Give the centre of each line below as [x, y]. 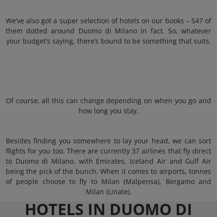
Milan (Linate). [108, 192]
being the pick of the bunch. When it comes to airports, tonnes [108, 171]
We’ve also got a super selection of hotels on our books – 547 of [108, 21]
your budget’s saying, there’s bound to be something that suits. [108, 41]
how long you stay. [108, 111]
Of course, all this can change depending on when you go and [108, 101]
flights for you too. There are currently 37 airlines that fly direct [108, 151]
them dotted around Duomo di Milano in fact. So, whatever [108, 31]
